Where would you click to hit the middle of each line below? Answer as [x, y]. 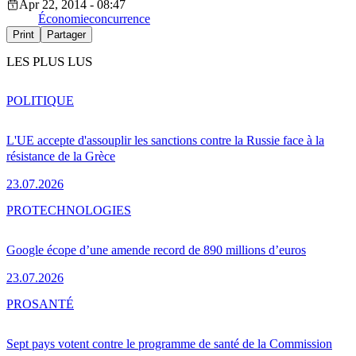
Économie [64, 19]
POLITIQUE [40, 100]
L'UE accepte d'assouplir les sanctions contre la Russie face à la [165, 140]
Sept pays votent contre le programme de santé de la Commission [169, 343]
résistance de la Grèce [61, 156]
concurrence [120, 19]
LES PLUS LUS [49, 62]
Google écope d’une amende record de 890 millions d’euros [156, 250]
